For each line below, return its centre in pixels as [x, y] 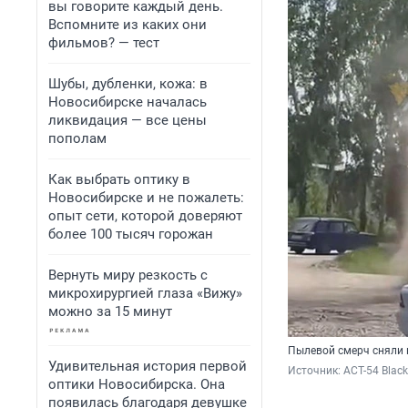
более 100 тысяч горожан [131, 234]
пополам [77, 138]
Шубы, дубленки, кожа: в [128, 84]
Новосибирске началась [127, 102]
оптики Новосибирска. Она [137, 384]
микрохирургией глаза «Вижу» [145, 293]
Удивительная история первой [148, 366]
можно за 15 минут [110, 311]
